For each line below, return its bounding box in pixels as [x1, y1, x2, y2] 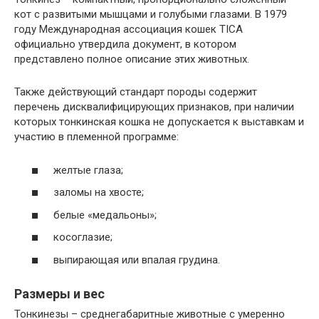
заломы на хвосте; [53, 186, 144, 199]
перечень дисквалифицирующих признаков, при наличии [14, 100, 294, 113]
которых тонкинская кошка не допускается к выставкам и [14, 115, 304, 128]
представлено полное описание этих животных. [14, 53, 249, 66]
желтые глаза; [53, 163, 123, 177]
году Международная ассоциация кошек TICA [14, 23, 243, 36]
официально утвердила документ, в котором [14, 38, 236, 51]
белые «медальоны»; [53, 208, 157, 221]
